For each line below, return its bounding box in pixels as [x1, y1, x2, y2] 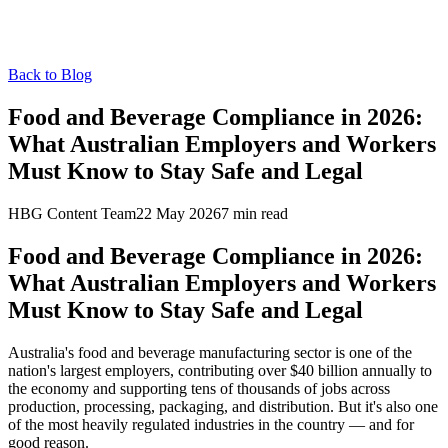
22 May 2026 [136, 204, 221, 222]
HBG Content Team [8, 204, 136, 222]
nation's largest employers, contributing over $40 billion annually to [8, 361, 432, 379]
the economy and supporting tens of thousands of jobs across [8, 379, 390, 397]
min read [229, 204, 288, 222]
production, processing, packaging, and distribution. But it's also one [8, 397, 438, 415]
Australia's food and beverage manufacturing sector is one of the [8, 343, 412, 361]
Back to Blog [8, 66, 92, 83]
